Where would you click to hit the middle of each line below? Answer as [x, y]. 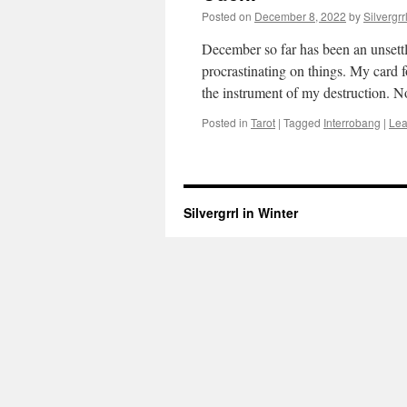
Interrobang [352, 122]
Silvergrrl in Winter [241, 213]
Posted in [225, 122]
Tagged [302, 122]
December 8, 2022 [300, 16]
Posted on [227, 16]
